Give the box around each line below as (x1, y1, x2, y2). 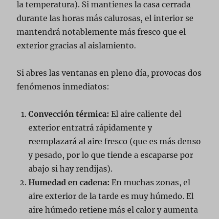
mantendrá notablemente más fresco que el (17, 27, 186, 37)
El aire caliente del (109, 109, 182, 119)
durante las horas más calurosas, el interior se (17, 13, 194, 23)
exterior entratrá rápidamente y (28, 123, 153, 132)
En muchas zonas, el (109, 177, 191, 187)
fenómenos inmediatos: (17, 82, 110, 91)
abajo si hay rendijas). (28, 164, 113, 174)
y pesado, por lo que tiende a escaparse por (28, 150, 194, 160)
